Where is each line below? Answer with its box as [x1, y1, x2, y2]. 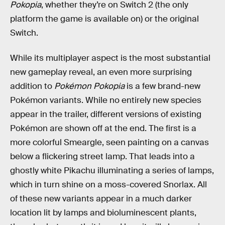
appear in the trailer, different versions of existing [10, 108, 201, 120]
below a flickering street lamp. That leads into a [10, 151, 195, 162]
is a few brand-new [125, 80, 200, 91]
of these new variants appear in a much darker [10, 193, 192, 204]
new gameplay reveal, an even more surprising [10, 66, 192, 77]
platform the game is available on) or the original [10, 14, 199, 25]
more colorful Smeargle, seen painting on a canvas [10, 137, 209, 148]
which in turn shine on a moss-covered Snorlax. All [10, 179, 207, 190]
